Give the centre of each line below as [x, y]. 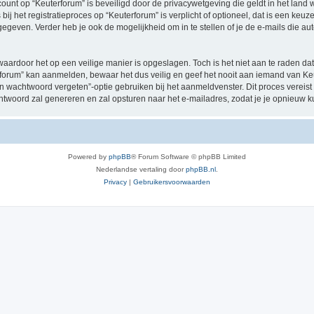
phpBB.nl [201, 169]
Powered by [88, 156]
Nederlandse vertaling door [141, 169]
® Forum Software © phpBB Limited [189, 156]
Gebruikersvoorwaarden [172, 182]
